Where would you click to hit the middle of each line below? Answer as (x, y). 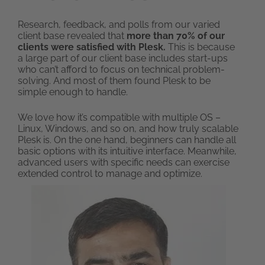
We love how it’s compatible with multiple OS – (119, 118)
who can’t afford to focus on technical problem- (121, 70)
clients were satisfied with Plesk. (93, 47)
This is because (201, 47)
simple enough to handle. (73, 92)
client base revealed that (72, 36)
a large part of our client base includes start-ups (123, 59)
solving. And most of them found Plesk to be (114, 81)
